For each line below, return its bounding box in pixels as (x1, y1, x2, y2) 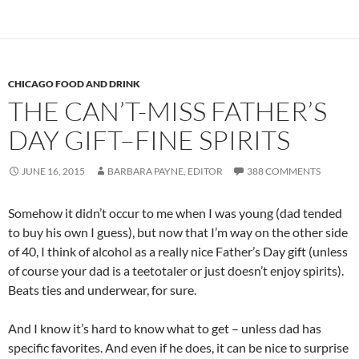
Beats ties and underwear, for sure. (8, 282, 196, 298)
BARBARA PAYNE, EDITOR (107, 165, 223, 178)
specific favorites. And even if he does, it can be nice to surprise (8, 340, 349, 356)
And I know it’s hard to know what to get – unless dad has (8, 321, 321, 337)
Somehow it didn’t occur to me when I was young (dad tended (8, 205, 342, 221)
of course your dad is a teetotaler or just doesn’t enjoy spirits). (8, 263, 344, 279)
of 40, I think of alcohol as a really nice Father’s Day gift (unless (8, 244, 348, 260)
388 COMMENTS (247, 165, 321, 178)
